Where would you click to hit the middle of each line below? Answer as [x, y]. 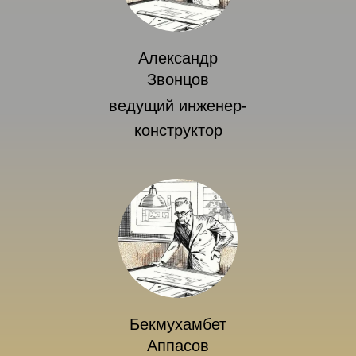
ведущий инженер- [178, 106]
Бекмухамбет [178, 324]
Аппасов [178, 346]
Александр [178, 58]
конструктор [178, 130]
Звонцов [178, 79]
